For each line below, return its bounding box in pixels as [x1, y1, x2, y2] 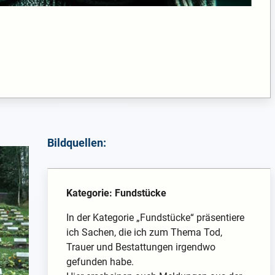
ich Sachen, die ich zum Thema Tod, [66, 226, 222, 238]
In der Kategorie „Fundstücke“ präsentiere [66, 211, 244, 223]
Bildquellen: [47, 136, 106, 149]
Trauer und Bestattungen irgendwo [66, 241, 215, 253]
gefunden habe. [66, 255, 134, 268]
